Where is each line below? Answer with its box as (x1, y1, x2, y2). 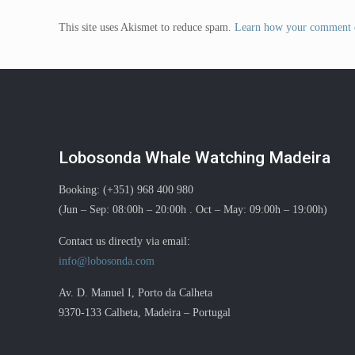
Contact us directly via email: (59, 235, 190, 247)
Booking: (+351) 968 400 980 (59, 184, 193, 196)
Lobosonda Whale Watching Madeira (59, 148, 330, 167)
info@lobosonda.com (59, 255, 155, 267)
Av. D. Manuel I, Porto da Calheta (59, 287, 212, 299)
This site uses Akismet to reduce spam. (59, 21, 235, 33)
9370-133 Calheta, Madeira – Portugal (59, 307, 231, 319)
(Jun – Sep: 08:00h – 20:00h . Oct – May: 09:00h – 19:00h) (59, 204, 327, 216)
